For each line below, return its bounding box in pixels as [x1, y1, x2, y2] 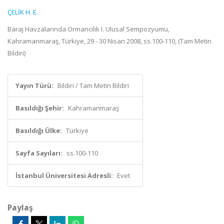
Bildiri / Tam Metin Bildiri [57, 81, 129, 90]
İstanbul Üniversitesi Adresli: [15, 171, 113, 180]
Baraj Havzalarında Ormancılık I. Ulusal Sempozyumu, [7, 24, 169, 33]
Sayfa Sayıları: [15, 148, 62, 157]
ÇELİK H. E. [7, 7, 38, 16]
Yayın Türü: [15, 81, 53, 90]
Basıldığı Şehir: [15, 103, 64, 112]
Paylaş [7, 202, 33, 213]
